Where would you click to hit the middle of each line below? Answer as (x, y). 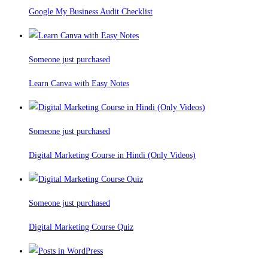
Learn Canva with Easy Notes (79, 84)
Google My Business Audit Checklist (91, 12)
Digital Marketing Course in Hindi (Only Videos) (112, 156)
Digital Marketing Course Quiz (81, 227)
